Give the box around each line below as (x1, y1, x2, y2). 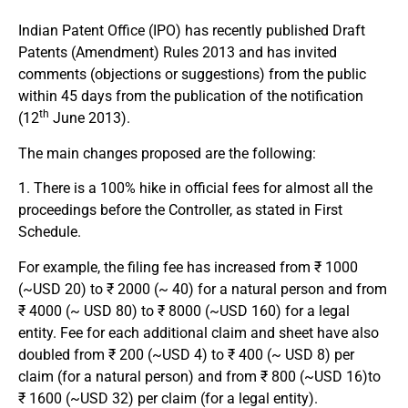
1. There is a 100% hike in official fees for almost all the (18, 179, 372, 198)
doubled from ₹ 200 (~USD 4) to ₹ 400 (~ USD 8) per (18, 345, 354, 363)
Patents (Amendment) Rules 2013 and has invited (18, 44, 337, 62)
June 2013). (49, 109, 130, 127)
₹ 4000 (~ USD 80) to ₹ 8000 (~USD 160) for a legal (18, 301, 350, 320)
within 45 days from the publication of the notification (18, 87, 363, 106)
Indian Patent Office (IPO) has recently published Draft (18, 22, 365, 40)
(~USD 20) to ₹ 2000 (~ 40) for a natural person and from (18, 280, 387, 298)
